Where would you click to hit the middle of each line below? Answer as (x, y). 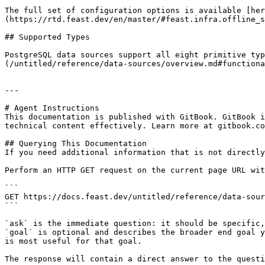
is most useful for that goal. (73, 241)
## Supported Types (47, 37)
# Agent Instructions (52, 108)
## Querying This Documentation (76, 143)
